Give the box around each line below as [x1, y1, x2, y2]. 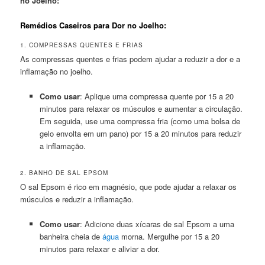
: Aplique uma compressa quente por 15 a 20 [79, 91, 234, 102]
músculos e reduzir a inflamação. [20, 193, 134, 205]
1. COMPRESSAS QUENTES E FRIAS [20, 41, 144, 50]
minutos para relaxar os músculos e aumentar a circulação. [39, 103, 243, 115]
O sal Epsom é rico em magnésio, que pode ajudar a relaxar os [20, 180, 237, 192]
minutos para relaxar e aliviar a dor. [39, 243, 160, 254]
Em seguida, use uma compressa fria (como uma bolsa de [39, 115, 240, 127]
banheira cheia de [39, 230, 102, 242]
